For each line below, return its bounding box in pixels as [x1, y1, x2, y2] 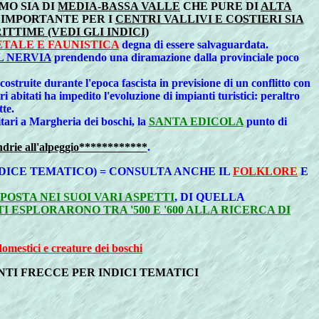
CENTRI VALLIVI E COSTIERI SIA [115, 12, 304, 25]
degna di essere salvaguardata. [119, 38, 268, 51]
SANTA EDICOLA [148, 115, 244, 127]
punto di [243, 115, 287, 127]
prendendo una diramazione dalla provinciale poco [51, 51, 299, 63]
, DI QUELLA [174, 190, 245, 203]
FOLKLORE [233, 164, 298, 177]
